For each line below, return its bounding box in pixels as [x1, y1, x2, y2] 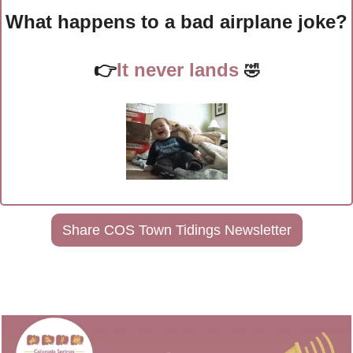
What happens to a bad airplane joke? [6, 11, 347, 33]
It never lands [116, 59, 244, 81]
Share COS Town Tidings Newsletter [61, 221, 292, 238]
